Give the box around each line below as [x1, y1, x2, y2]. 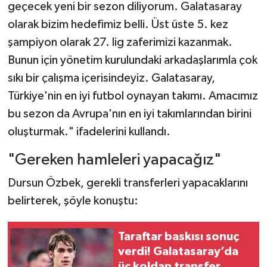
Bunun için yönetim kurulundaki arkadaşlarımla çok [7, 54, 257, 66]
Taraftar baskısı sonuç [118, 231, 239, 243]
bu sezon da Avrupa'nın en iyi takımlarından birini [7, 107, 252, 120]
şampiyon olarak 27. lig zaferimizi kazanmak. [7, 36, 232, 48]
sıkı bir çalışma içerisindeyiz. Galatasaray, [7, 72, 215, 84]
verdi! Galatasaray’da [118, 246, 238, 257]
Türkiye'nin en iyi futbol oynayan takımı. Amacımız [7, 89, 258, 102]
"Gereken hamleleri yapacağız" [7, 151, 221, 168]
